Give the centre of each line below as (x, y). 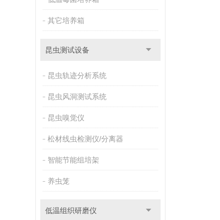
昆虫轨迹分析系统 (77, 75)
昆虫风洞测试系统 (77, 96)
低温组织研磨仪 (71, 210)
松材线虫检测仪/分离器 (85, 139)
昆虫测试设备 (67, 50)
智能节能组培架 (73, 160)
